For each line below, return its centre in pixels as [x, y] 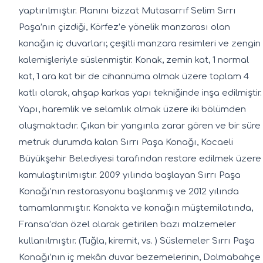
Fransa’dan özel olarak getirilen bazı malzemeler [127, 224]
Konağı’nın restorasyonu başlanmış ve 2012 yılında [129, 191]
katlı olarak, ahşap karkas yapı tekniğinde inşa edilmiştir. [140, 93]
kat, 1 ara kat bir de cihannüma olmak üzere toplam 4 [134, 76]
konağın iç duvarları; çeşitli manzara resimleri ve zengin [140, 43]
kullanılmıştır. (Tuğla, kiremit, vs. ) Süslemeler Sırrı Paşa [137, 241]
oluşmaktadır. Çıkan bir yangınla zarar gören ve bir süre [140, 126]
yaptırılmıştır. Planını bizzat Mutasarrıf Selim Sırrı [127, 11]
